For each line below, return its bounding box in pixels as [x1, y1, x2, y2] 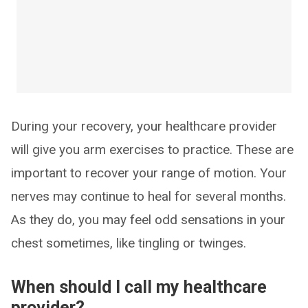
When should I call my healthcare [11, 277, 267, 298]
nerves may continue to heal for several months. [11, 188, 286, 205]
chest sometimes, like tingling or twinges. [11, 235, 246, 252]
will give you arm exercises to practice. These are [11, 142, 294, 158]
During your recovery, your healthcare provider [11, 118, 277, 135]
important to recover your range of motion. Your [11, 165, 287, 181]
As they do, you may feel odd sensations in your [11, 212, 285, 228]
